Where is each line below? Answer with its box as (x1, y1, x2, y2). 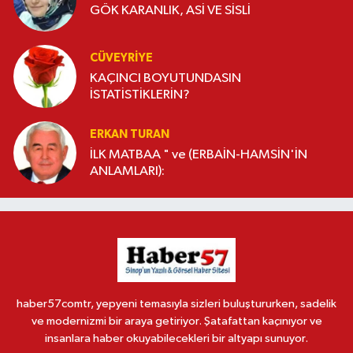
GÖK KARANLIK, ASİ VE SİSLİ (90, 3, 251, 17)
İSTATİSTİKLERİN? (90, 88, 190, 102)
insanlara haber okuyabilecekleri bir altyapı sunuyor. (45, 333, 308, 344)
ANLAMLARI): (90, 165, 165, 179)
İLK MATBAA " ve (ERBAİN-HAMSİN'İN (90, 148, 307, 162)
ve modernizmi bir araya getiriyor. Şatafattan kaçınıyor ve (31, 315, 322, 327)
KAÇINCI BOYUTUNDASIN (90, 72, 143, 86)
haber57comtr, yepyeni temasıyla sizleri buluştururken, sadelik (17, 298, 336, 310)
